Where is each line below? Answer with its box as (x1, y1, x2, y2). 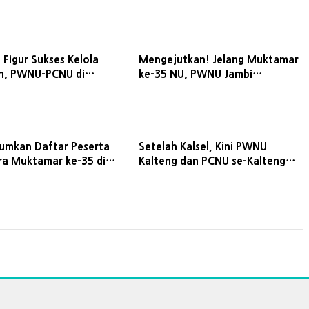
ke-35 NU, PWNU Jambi (138, 68, 252, 79)
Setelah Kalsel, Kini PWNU (138, 141, 267, 152)
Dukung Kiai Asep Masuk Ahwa (138, 170, 292, 181)
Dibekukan (138, 83, 191, 94)
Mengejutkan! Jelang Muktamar (138, 54, 299, 65)
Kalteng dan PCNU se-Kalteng (138, 155, 286, 166)
